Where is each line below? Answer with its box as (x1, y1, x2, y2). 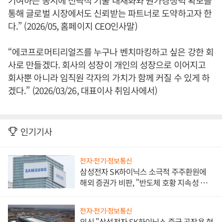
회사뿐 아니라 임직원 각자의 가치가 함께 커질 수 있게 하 (8, 70, 210, 84)
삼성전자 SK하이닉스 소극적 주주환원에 (80, 166, 207, 178)
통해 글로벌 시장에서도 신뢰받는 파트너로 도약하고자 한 (8, 6, 212, 19)
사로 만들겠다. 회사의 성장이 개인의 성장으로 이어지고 (8, 57, 206, 71)
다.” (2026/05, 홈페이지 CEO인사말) (8, 19, 137, 32)
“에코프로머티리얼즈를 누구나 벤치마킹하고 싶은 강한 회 (8, 45, 214, 58)
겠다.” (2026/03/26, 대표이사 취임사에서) (8, 83, 157, 97)
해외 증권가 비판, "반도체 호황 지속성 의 (80, 176, 208, 189)
